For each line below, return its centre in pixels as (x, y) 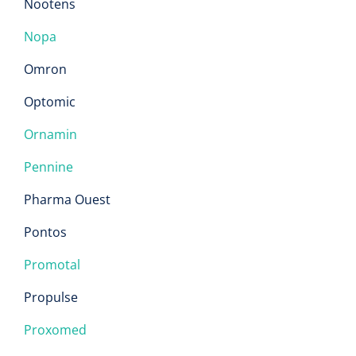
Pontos (45, 232)
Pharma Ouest (67, 199)
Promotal (52, 265)
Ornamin (50, 134)
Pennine (48, 167)
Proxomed (55, 330)
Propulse (51, 297)
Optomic (50, 102)
